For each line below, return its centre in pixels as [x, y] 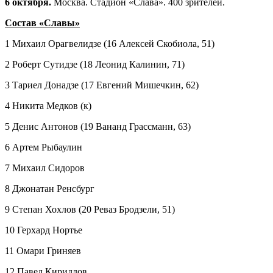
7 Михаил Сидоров [45, 168]
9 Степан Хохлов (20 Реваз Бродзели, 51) [90, 209]
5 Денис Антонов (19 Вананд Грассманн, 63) [98, 126]
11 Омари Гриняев [43, 250]
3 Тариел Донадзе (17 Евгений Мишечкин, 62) [102, 85]
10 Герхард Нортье [44, 230]
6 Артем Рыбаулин [44, 147]
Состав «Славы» [42, 23]
